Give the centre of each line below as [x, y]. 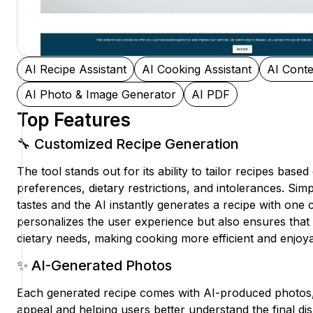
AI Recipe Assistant [75, 70]
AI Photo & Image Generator [100, 95]
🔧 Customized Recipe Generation [128, 144]
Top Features [74, 120]
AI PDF [211, 95]
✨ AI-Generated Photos [94, 266]
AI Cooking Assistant [197, 70]
